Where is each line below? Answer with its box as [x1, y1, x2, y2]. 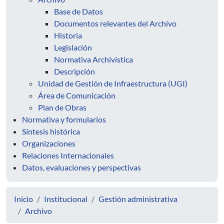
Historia [54, 30, 82, 40]
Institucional [44, 194, 87, 203]
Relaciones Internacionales [22, 150, 114, 160]
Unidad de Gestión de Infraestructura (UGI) [38, 78, 187, 88]
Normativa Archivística [54, 54, 133, 64]
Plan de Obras [38, 102, 86, 112]
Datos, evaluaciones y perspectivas [22, 162, 141, 172]
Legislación [54, 42, 92, 52]
